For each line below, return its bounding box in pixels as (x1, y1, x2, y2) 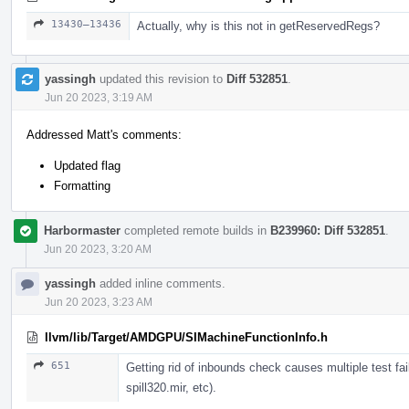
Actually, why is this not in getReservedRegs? (137, 18, 380, 33)
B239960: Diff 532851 (270, 223, 385, 237)
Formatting (54, 178, 110, 193)
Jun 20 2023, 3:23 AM (45, 295, 152, 309)
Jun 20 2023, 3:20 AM (44, 242, 152, 256)
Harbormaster (44, 223, 121, 237)
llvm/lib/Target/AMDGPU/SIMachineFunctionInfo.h (45, 330, 328, 344)
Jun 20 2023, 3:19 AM (45, 90, 152, 104)
